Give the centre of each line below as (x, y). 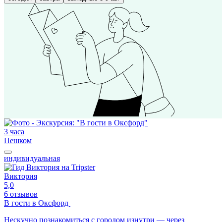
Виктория (21, 176)
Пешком (18, 141)
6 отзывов (21, 194)
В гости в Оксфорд (37, 203)
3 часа (14, 132)
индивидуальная (32, 159)
